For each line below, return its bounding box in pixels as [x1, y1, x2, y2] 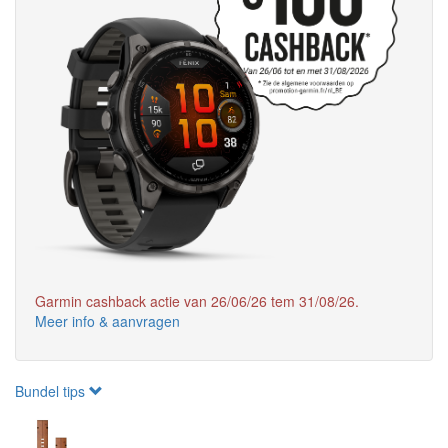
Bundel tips [15, 381, 89, 402]
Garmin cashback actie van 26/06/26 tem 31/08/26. [35, 291, 359, 312]
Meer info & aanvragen [35, 311, 180, 332]
